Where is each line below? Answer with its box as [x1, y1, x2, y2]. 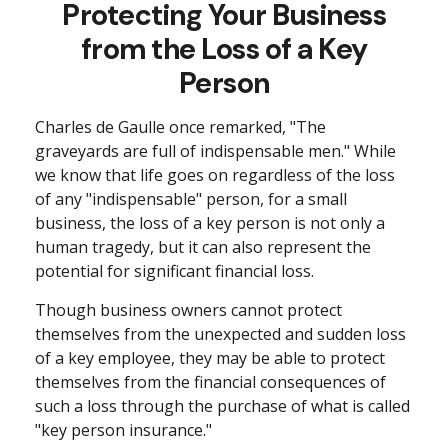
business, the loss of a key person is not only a [35, 212, 385, 234]
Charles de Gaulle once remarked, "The [35, 116, 326, 138]
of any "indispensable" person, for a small [35, 188, 347, 210]
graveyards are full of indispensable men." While [35, 140, 396, 162]
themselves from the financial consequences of [35, 371, 386, 393]
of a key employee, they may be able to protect [35, 347, 385, 369]
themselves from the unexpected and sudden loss [35, 323, 406, 345]
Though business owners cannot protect [35, 299, 342, 321]
